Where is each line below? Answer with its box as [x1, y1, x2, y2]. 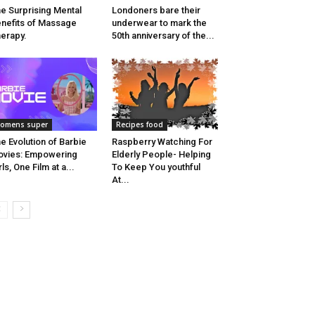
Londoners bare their [111, 5, 200, 16]
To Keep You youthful [111, 162, 200, 173]
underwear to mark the [111, 18, 207, 29]
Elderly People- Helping [111, 149, 211, 160]
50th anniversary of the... [111, 30, 214, 41]
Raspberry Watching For [111, 136, 212, 148]
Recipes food [115, 120, 163, 130]
